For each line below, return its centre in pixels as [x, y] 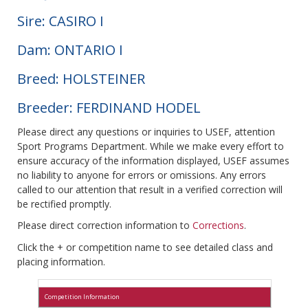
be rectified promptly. [64, 204]
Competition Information [82, 297]
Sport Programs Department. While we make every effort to [151, 146]
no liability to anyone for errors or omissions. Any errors [142, 175]
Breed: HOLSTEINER [81, 79]
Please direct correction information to [105, 225]
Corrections [218, 225]
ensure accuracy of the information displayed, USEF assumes [153, 161]
